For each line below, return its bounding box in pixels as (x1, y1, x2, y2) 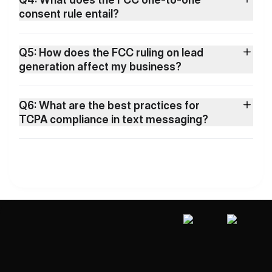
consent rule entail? (19, 7, 119, 20)
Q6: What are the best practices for (19, 99, 200, 112)
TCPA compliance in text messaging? (19, 113, 208, 126)
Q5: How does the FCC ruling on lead (19, 46, 203, 59)
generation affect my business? (19, 60, 182, 73)
